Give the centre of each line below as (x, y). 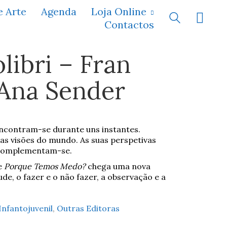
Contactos (129, 24)
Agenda (59, 11)
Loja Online (119, 11)
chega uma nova (118, 166)
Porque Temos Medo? (45, 166)
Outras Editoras (88, 208)
